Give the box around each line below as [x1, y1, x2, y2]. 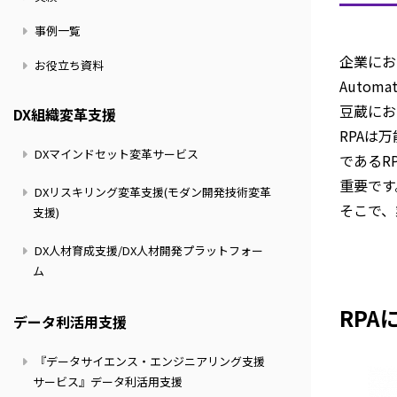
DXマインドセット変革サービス [31, 144, 198, 162]
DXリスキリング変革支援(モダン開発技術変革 [31, 183, 271, 200]
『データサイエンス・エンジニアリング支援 [31, 352, 265, 370]
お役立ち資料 [31, 56, 104, 74]
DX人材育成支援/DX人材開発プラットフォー [31, 241, 263, 259]
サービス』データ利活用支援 [32, 372, 183, 390]
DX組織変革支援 [13, 103, 116, 125]
